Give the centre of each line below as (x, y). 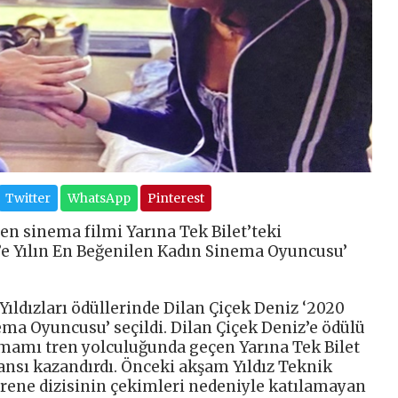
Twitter (28, 199)
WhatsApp (99, 199)
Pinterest (175, 199)
